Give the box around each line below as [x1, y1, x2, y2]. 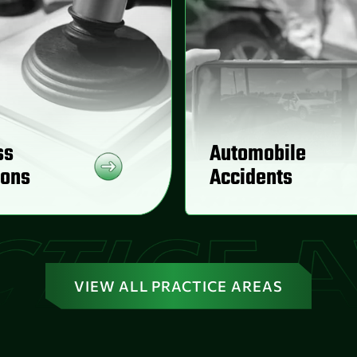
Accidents [210, 160, 292, 195]
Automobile [210, 136, 306, 171]
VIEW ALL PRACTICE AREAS [73, 277, 284, 295]
